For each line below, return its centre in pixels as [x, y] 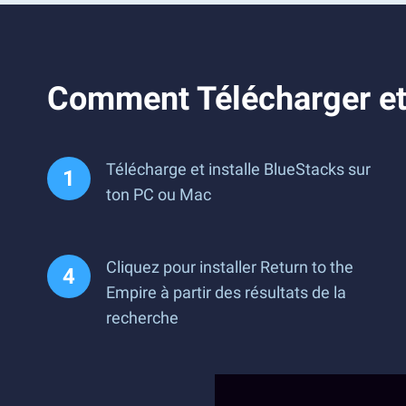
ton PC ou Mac [159, 194]
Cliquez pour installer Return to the [230, 267]
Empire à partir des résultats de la [226, 292]
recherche [142, 318]
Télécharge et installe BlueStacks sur [238, 169]
